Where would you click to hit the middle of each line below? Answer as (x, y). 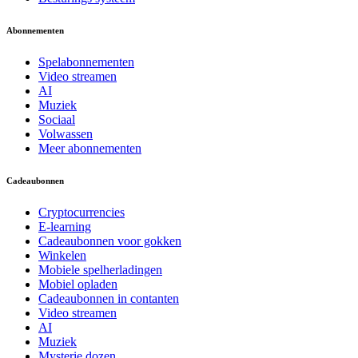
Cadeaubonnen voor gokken (110, 241)
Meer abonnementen (90, 148)
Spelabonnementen (86, 62)
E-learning (65, 226)
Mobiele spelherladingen (100, 269)
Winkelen (62, 255)
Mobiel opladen (78, 284)
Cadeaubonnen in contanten (109, 298)
